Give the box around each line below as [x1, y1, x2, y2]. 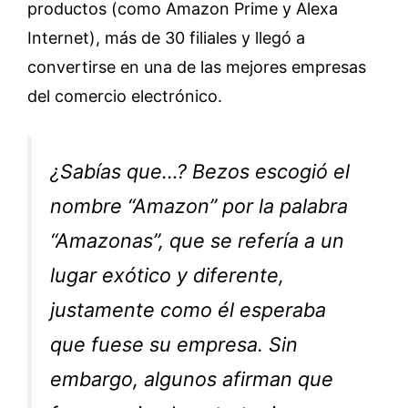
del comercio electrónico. [27, 87, 222, 107]
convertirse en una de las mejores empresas [27, 57, 366, 77]
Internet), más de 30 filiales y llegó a [27, 28, 305, 48]
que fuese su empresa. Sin [50, 332, 298, 357]
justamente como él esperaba [50, 298, 326, 322]
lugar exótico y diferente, [50, 263, 284, 288]
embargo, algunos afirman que [50, 367, 333, 392]
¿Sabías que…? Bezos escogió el [50, 159, 350, 184]
